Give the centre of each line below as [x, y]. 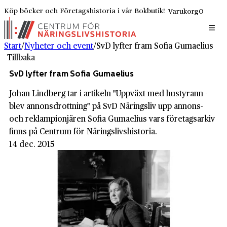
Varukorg [183, 11]
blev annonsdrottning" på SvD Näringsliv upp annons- [106, 106]
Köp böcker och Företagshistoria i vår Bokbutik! [85, 10]
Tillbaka [21, 57]
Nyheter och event [59, 45]
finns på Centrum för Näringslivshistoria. [83, 131]
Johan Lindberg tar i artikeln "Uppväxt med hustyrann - [108, 93]
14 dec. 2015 [32, 144]
